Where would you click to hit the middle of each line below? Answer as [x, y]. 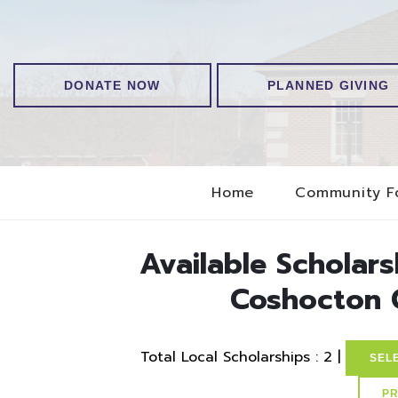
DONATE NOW [112, 86]
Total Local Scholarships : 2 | [243, 358]
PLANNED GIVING [328, 86]
